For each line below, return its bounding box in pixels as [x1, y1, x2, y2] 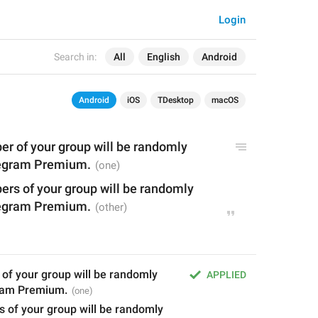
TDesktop [158, 95, 194, 105]
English [147, 51, 180, 62]
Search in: [54, 51, 97, 62]
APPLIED [207, 269, 246, 280]
